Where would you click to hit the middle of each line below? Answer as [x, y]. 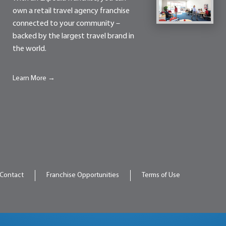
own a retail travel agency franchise [71, 11]
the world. [29, 49]
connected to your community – [66, 24]
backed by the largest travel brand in [73, 37]
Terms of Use [161, 176]
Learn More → [34, 79]
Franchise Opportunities [83, 176]
